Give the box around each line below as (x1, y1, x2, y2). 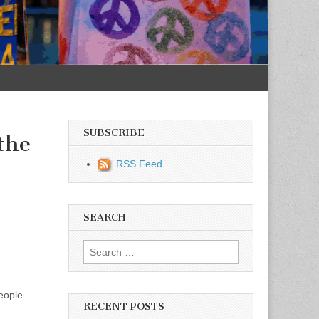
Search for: (83, 242, 133, 254)
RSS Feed (116, 157, 162, 169)
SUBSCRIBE (83, 126, 145, 139)
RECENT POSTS (83, 300, 164, 313)
